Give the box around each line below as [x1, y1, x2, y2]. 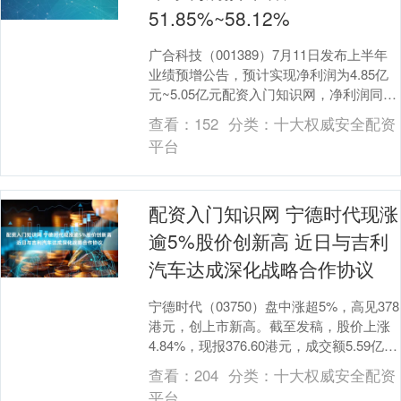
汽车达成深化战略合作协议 [149, 254, 375, 282]
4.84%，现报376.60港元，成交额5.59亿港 [149, 335, 398, 354]
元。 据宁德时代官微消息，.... [149, 354, 328, 374]
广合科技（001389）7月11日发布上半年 [149, 44, 388, 64]
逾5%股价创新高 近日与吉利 [149, 226, 389, 254]
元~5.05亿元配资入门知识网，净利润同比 [149, 83, 397, 103]
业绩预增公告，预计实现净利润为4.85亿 [149, 64, 389, 83]
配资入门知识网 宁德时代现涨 [149, 199, 399, 226]
